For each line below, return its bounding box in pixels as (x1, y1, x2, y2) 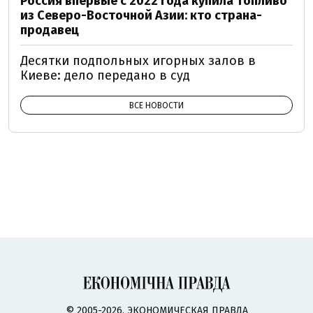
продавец (20, 22, 79, 38)
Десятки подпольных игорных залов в (20, 53, 256, 69)
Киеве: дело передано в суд (20, 68, 190, 84)
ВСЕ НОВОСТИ (129, 101, 184, 111)
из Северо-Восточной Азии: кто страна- (20, 8, 262, 24)
